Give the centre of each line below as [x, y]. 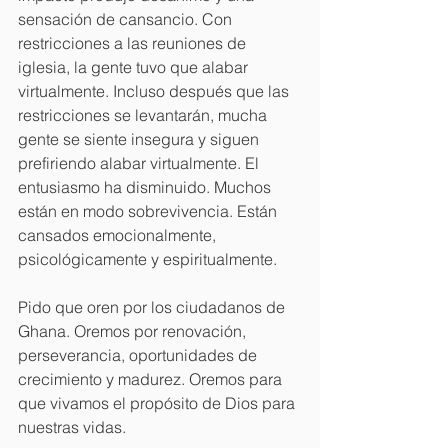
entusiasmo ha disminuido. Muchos [146, 186]
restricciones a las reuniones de [134, 42]
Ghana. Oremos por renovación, [134, 330]
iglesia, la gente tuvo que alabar [135, 66]
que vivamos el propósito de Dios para [158, 402]
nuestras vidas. [74, 426]
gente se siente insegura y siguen [140, 138]
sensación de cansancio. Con [127, 18]
